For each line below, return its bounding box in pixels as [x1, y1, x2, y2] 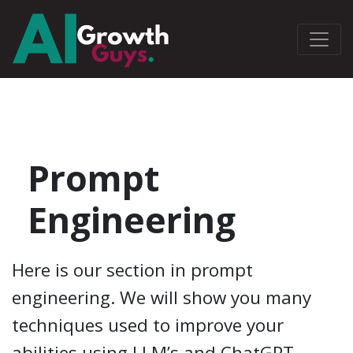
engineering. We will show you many [12, 285, 311, 310]
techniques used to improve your [12, 313, 284, 337]
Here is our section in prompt [12, 258, 253, 282]
